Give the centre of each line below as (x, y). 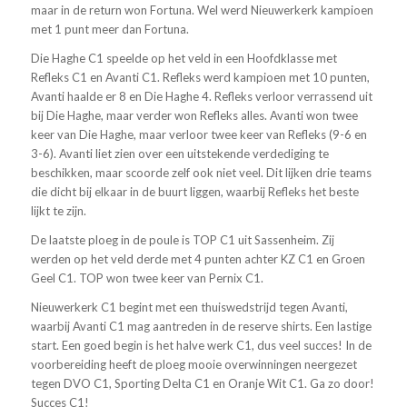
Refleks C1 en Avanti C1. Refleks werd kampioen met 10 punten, (200, 77)
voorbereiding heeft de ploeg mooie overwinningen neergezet (194, 364)
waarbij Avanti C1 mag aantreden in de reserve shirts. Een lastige (201, 326)
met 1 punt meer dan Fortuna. (109, 29)
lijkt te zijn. (58, 210)
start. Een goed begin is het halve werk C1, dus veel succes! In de (201, 345)
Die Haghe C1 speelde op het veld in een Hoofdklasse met (184, 58)
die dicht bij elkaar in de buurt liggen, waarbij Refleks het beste (194, 191)
